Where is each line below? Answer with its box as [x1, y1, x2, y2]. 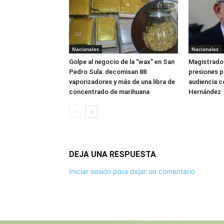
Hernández [188, 88, 221, 95]
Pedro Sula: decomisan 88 [69, 68, 146, 75]
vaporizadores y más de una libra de [69, 78, 175, 85]
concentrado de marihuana [69, 88, 149, 95]
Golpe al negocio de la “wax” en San [69, 58, 174, 65]
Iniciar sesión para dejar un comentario [69, 167, 195, 175]
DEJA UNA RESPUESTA [69, 149, 156, 159]
